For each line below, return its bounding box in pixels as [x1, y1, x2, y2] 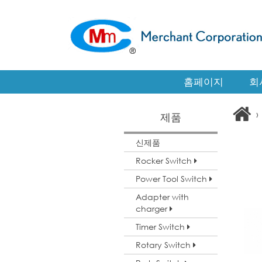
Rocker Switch [136, 155, 194, 166]
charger [136, 203, 170, 214]
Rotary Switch [136, 239, 193, 250]
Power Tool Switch [136, 173, 209, 184]
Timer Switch [136, 221, 187, 232]
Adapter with [136, 191, 189, 202]
